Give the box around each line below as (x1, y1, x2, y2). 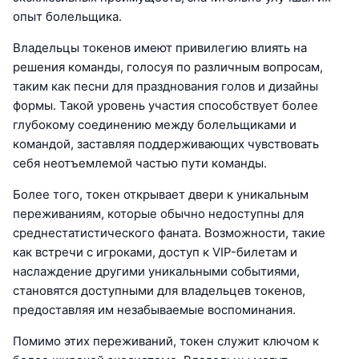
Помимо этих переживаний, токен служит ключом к (13, 333, 319, 349)
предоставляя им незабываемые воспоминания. (13, 302, 296, 318)
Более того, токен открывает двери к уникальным (13, 187, 309, 203)
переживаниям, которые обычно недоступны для (13, 206, 304, 222)
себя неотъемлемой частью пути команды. (13, 155, 267, 171)
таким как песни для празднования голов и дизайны (13, 79, 318, 95)
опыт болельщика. (13, 9, 122, 25)
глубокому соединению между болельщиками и (13, 117, 296, 133)
